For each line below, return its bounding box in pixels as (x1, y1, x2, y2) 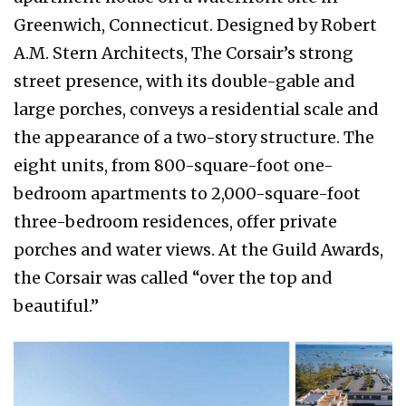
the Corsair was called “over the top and (14, 266, 333, 288)
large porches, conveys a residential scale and (14, 98, 379, 120)
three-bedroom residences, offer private (14, 210, 337, 232)
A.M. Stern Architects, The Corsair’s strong (14, 42, 353, 63)
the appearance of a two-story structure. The (14, 126, 374, 148)
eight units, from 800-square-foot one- (14, 154, 333, 176)
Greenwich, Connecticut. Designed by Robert (14, 14, 377, 35)
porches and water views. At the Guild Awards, (14, 238, 383, 260)
